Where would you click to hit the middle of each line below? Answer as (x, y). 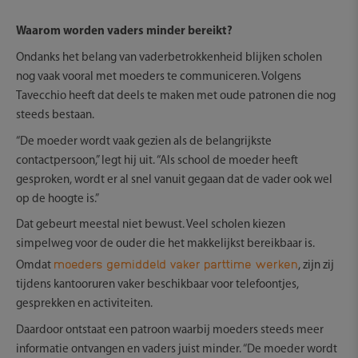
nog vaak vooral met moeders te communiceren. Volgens (159, 77)
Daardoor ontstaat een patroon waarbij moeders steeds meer (170, 331)
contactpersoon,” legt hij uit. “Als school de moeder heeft (157, 161)
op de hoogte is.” (58, 199)
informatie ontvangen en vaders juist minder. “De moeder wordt (177, 350)
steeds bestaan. (55, 115)
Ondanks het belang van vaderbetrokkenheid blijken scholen (169, 58)
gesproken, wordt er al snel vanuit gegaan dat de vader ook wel (174, 180)
